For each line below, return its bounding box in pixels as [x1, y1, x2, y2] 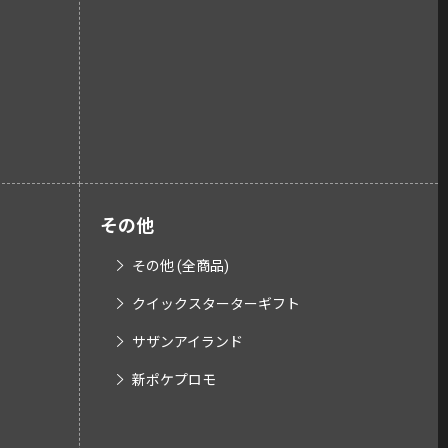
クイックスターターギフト [132, 296, 300, 312]
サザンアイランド [132, 334, 243, 350]
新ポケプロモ [132, 372, 216, 388]
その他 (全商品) [132, 258, 229, 274]
